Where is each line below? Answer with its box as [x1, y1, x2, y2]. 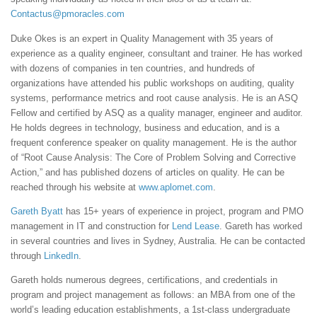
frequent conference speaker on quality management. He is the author [11, 137, 296, 148]
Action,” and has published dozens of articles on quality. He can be [11, 166, 284, 178]
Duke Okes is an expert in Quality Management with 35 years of [11, 33, 273, 44]
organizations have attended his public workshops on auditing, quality [11, 77, 294, 88]
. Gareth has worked [219, 220, 302, 231]
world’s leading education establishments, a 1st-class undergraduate [11, 304, 290, 315]
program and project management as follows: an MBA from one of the [11, 289, 295, 300]
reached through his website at [11, 181, 139, 192]
